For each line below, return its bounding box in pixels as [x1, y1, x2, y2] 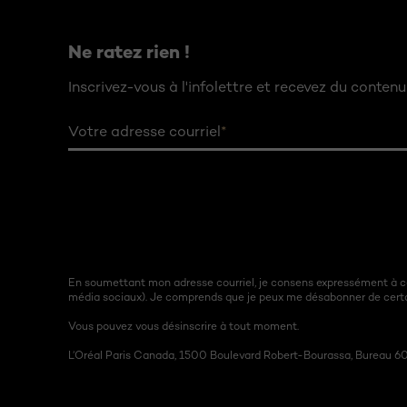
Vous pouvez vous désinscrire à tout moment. [68, 319, 299, 333]
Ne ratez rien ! [68, 40, 190, 64]
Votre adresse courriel [68, 123, 221, 141]
